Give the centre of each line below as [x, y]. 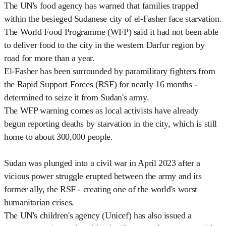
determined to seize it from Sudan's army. [77, 97]
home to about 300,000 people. [59, 136]
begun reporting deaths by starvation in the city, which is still [110, 123]
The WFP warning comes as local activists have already [101, 110]
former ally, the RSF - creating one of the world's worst [101, 189]
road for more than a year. [49, 58]
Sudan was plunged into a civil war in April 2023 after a [102, 163]
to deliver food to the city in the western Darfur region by [104, 45]
